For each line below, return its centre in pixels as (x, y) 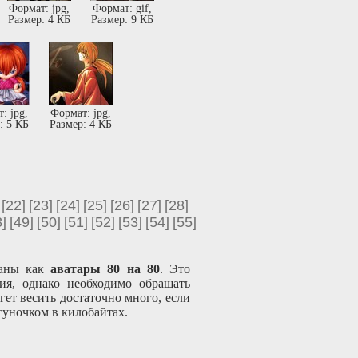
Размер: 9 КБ (122, 20)
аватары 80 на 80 (105, 269)
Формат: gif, (122, 9)
